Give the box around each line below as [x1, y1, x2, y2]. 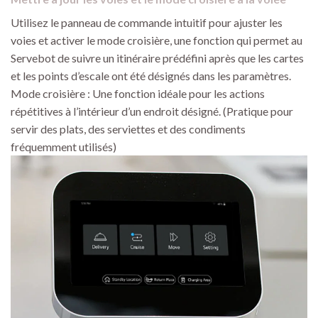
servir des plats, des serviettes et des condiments [11, 122, 246, 136]
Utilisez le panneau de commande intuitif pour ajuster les [11, 16, 283, 30]
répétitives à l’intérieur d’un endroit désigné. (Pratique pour [11, 104, 293, 119]
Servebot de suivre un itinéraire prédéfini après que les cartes [11, 51, 304, 65]
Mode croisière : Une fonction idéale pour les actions [11, 87, 265, 101]
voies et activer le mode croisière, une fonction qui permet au [11, 33, 302, 48]
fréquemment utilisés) [11, 140, 116, 154]
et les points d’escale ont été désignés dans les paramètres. [11, 69, 291, 83]
